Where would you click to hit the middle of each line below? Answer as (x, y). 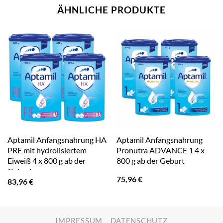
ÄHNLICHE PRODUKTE (111, 10)
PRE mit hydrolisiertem (47, 150)
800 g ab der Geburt (150, 160)
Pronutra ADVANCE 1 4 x (160, 150)
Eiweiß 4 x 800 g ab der (46, 160)
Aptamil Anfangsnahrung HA (57, 139)
